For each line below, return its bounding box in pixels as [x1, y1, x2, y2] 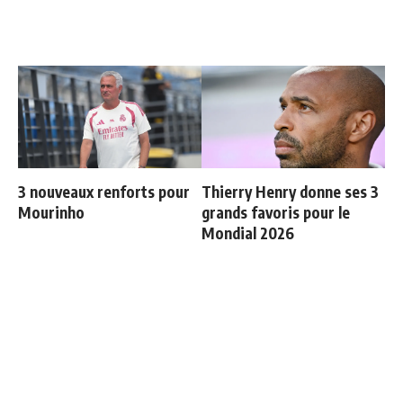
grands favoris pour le [201, 202, 350, 223]
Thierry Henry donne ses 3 [201, 182, 379, 202]
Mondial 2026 [201, 223, 294, 244]
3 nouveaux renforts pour [18, 182, 190, 202]
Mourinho [18, 202, 85, 223]
